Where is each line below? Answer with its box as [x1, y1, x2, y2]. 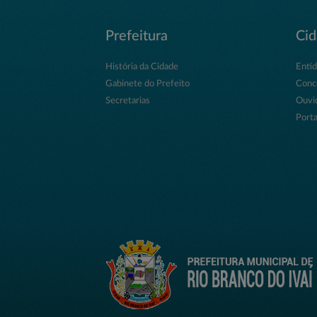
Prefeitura [105, 28, 168, 43]
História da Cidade [105, 62, 179, 71]
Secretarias [105, 96, 151, 105]
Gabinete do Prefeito [105, 79, 190, 88]
